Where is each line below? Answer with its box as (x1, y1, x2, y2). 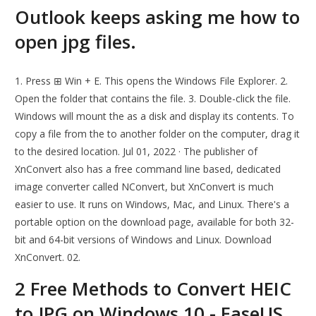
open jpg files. (15, 29, 137, 55)
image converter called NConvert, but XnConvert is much (15, 180, 274, 194)
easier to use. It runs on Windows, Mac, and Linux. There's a (15, 197, 290, 212)
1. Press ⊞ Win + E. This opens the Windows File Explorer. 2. (15, 74, 288, 88)
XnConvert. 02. (15, 250, 81, 265)
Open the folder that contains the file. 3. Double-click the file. (15, 92, 291, 106)
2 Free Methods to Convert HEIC (15, 276, 292, 302)
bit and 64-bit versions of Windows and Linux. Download (15, 233, 272, 247)
